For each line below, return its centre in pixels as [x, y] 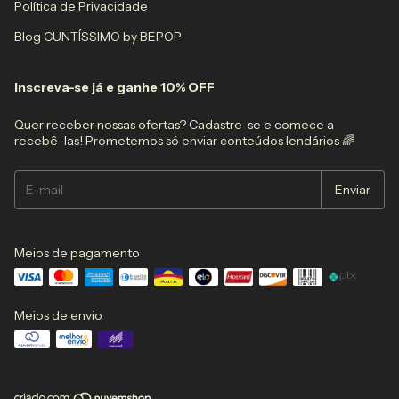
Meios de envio [58, 315]
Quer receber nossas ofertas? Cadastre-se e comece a [174, 124]
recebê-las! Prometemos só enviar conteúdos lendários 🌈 [184, 140]
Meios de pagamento [77, 252]
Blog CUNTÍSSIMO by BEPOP [98, 36]
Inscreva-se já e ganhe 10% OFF [114, 87]
